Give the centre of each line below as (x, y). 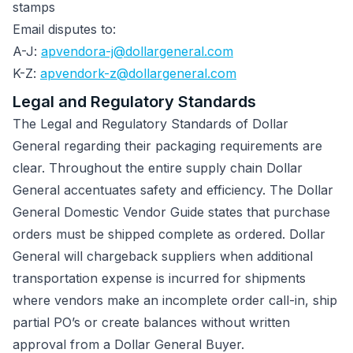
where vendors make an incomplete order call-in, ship (175, 301)
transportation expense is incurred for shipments (159, 279)
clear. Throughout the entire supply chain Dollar (158, 168)
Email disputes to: (66, 30)
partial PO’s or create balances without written (151, 323)
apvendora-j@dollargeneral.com (137, 52)
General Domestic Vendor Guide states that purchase (171, 212)
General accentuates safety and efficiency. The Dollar (173, 190)
